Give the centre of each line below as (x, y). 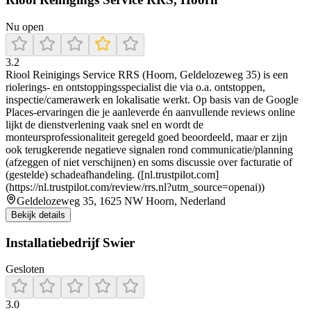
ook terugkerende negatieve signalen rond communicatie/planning (149, 150)
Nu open (25, 27)
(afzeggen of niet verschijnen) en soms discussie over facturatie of (149, 162)
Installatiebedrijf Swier (70, 242)
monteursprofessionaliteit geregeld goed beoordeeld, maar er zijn (146, 137)
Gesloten (25, 269)
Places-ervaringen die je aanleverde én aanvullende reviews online (150, 112)
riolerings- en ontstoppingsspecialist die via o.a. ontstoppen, (135, 87)
